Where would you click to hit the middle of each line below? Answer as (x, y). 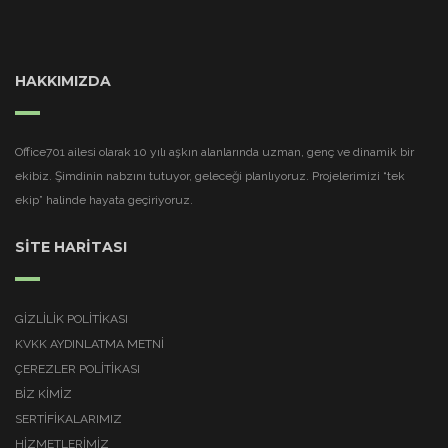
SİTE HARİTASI (71, 246)
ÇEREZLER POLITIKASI (77, 368)
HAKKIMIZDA (63, 81)
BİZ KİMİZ (43, 393)
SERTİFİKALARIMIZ (68, 418)
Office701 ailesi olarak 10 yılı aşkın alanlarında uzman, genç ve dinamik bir (214, 152)
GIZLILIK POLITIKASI (71, 318)
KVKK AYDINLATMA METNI (89, 343)
